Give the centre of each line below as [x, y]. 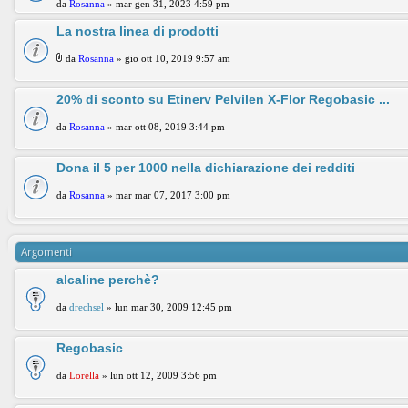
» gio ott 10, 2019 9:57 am [172, 58]
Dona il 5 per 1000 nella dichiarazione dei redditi [206, 168]
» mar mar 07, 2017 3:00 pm [168, 195]
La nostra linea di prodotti [138, 31]
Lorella [84, 375]
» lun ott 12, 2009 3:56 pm [158, 375]
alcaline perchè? [108, 280]
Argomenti [46, 252]
